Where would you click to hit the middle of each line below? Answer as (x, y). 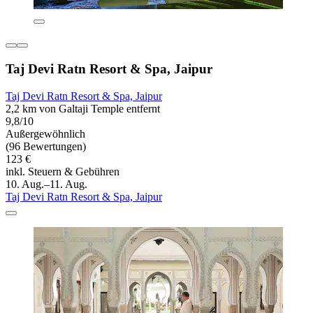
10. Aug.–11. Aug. (46, 184)
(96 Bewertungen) (46, 146)
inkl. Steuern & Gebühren (63, 171)
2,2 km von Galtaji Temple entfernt (83, 108)
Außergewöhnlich (45, 133)
